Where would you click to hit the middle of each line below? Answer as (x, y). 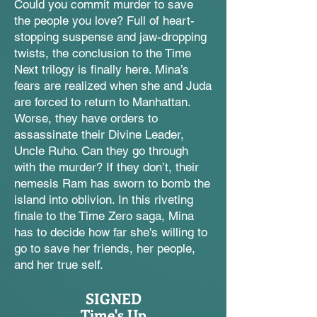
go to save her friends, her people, (105, 248)
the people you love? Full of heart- (104, 21)
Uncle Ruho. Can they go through (101, 151)
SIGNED (113, 298)
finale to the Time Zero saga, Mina (104, 216)
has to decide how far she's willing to (111, 232)
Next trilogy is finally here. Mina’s (102, 69)
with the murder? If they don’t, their (106, 167)
